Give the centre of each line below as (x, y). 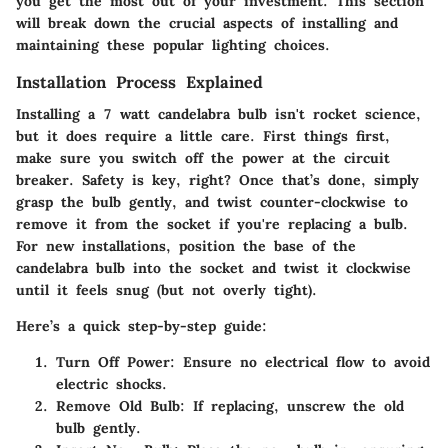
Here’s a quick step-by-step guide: (141, 325)
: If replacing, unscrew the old (292, 405)
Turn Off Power (113, 361)
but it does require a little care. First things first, (203, 135)
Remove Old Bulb (118, 405)
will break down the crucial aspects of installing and (207, 22)
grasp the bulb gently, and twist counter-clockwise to (212, 201)
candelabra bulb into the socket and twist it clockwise (213, 267)
